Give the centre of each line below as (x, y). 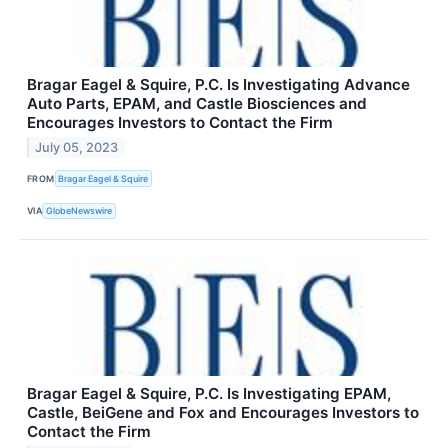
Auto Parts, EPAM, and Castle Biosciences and (197, 104)
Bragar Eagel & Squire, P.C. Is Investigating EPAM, (209, 393)
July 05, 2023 (77, 148)
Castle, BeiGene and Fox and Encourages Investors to (223, 412)
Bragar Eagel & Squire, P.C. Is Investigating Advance (218, 85)
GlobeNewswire (79, 211)
